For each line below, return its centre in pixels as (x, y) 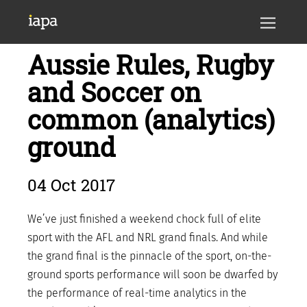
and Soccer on (114, 92)
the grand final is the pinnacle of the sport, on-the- (149, 256)
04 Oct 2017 (71, 185)
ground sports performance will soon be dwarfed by (152, 274)
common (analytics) (151, 119)
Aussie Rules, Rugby (150, 64)
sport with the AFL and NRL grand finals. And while (148, 237)
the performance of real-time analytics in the (137, 293)
